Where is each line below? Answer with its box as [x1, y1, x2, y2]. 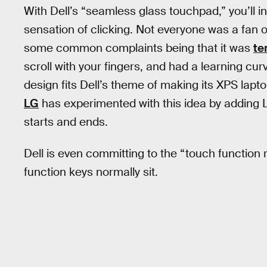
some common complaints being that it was [24, 41, 253, 56]
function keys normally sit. [24, 164, 158, 179]
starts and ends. [24, 114, 108, 130]
